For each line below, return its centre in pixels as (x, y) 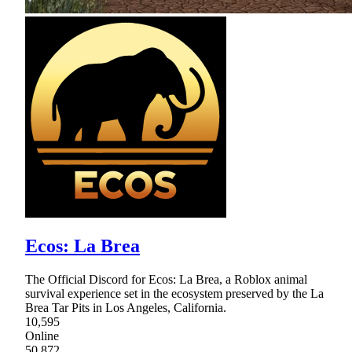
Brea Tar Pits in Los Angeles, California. (126, 308)
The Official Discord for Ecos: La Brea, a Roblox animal (166, 280)
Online (42, 336)
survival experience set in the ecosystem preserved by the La (174, 294)
